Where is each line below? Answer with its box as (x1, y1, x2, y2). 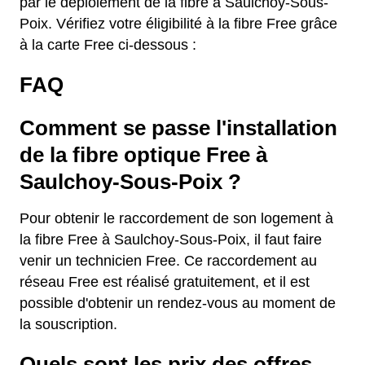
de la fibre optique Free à (20, 143, 267, 166)
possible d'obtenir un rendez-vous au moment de (20, 295, 336, 311)
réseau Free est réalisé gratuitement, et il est (20, 274, 310, 290)
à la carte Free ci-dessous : (20, 37, 196, 53)
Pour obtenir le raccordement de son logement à (20, 210, 333, 226)
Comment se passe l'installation (20, 117, 337, 139)
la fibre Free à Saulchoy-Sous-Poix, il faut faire (20, 231, 322, 248)
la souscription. (20, 316, 117, 332)
